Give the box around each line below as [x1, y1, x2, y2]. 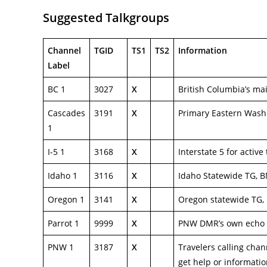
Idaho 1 [48, 170, 77, 181]
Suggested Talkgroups [43, 10, 169, 26]
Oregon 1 [48, 194, 85, 205]
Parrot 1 [48, 218, 79, 229]
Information [178, 45, 227, 56]
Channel [48, 45, 81, 56]
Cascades [48, 107, 85, 119]
